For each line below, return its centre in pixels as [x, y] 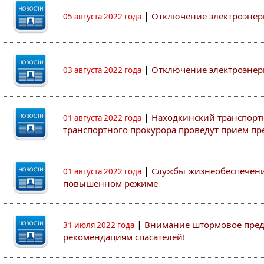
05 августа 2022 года [102, 16]
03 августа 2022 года [102, 70]
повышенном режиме [110, 183]
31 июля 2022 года [99, 225]
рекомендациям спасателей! [124, 237]
